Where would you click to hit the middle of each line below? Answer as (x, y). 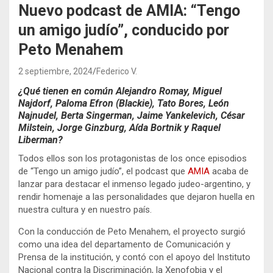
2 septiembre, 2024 (55, 72)
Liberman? (41, 140)
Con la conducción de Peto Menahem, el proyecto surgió (132, 232)
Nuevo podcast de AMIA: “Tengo (129, 11)
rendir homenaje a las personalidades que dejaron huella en (136, 197)
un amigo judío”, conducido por (124, 30)
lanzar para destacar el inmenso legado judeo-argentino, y (134, 184)
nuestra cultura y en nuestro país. (85, 210)
